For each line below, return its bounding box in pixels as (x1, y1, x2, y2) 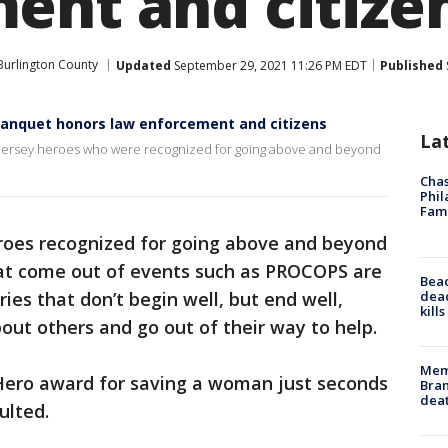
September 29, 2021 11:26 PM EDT (171, 56, 367, 74)
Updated (116, 56, 171, 74)
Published (380, 56, 443, 74)
